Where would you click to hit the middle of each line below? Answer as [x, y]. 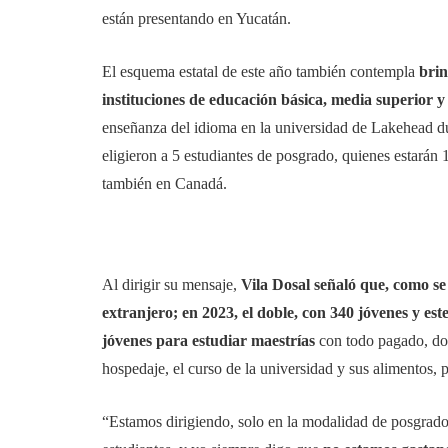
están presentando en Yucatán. [196, 18]
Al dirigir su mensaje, [171, 284]
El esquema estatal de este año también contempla [260, 71]
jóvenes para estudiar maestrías [208, 340]
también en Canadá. [164, 183]
